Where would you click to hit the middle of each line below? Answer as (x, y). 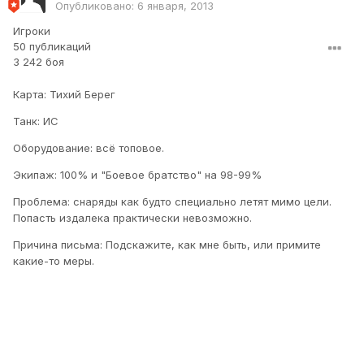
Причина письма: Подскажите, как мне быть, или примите (167, 245)
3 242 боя (39, 62)
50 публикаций (52, 47)
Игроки (32, 31)
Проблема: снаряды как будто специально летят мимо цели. (172, 202)
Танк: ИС (36, 121)
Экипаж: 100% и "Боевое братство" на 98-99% (137, 175)
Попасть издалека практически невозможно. (132, 218)
